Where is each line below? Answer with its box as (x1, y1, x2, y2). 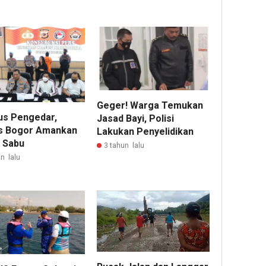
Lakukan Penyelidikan (97, 126, 194, 138)
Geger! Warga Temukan (97, 100, 204, 112)
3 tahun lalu (104, 141, 145, 150)
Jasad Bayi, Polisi (97, 113, 175, 125)
